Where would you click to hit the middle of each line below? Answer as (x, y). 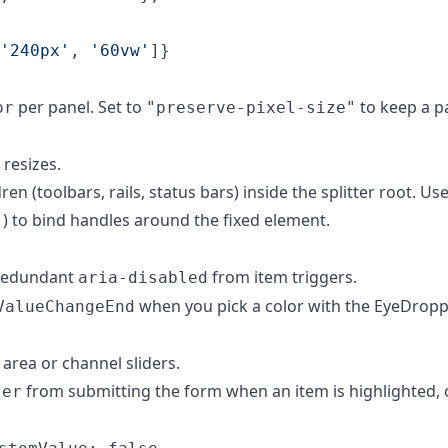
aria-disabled (143, 277)
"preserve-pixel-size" (251, 107)
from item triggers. (282, 276)
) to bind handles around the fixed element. (166, 219)
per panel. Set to (80, 106)
